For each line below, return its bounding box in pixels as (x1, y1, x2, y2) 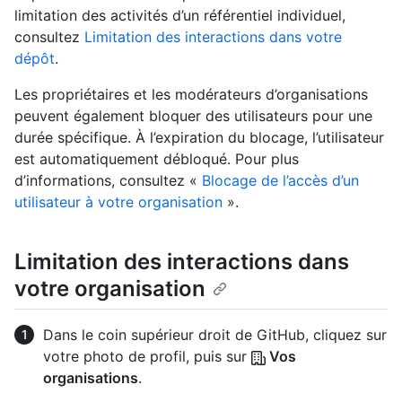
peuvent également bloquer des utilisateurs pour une (14, 107, 372, 126)
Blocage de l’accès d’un (202, 171, 359, 190)
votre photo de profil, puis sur (43, 347, 251, 366)
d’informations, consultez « (14, 171, 202, 190)
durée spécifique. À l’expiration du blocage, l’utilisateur (14, 128, 384, 147)
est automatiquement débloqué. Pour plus (14, 150, 299, 169)
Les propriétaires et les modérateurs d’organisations (14, 85, 368, 104)
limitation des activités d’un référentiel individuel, (14, 6, 345, 25)
